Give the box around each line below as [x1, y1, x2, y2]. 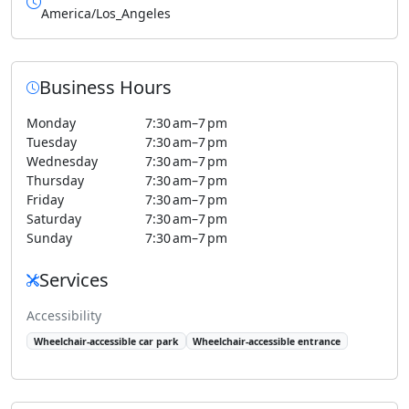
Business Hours [39, 75, 172, 100]
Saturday [26, 210, 81, 227]
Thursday [26, 172, 84, 189]
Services [39, 267, 109, 292]
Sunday [26, 229, 72, 246]
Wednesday [26, 152, 98, 170]
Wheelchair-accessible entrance [193, 334, 341, 348]
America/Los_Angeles [41, 5, 171, 22]
